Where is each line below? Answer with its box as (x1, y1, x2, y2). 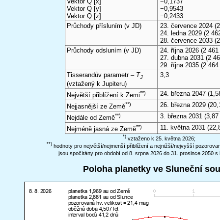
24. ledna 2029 (160, 29, 202, 37)
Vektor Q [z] (66, 12, 101, 20)
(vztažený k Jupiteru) (66, 80, 127, 87)
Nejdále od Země (66, 114, 115, 122)
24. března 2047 (160, 90, 206, 98)
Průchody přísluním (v (66, 22, 132, 30)
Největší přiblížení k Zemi (66, 91, 140, 99)
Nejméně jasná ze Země (66, 125, 136, 133)
